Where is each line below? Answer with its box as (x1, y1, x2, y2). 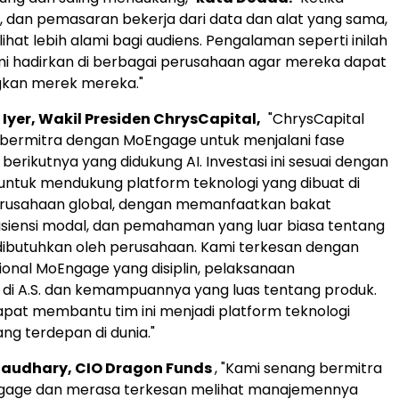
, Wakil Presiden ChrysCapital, (31, 109, 261, 129)
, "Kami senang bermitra (215, 358, 382, 379)
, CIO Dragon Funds (68, 358, 215, 379)
